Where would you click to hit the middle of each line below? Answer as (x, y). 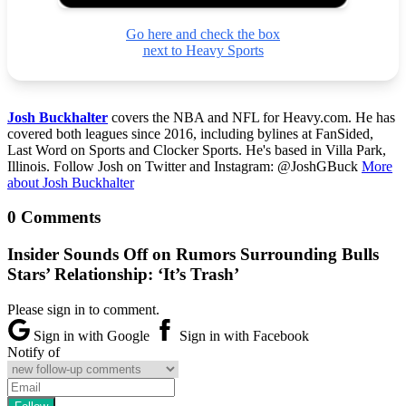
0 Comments (54, 217)
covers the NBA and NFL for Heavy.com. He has (251, 117)
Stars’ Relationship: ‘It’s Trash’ (123, 274)
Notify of (34, 352)
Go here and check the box (203, 34)
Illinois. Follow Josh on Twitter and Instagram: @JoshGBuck (184, 166)
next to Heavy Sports (203, 50)
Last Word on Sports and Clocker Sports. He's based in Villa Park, (197, 150)
